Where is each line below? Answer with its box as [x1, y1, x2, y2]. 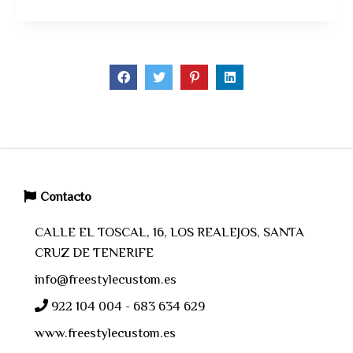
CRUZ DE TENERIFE [35, 243, 154, 264]
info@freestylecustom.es [35, 270, 176, 291]
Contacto [40, 188, 91, 208]
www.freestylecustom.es [35, 324, 176, 344]
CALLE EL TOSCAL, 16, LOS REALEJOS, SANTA [35, 223, 304, 243]
